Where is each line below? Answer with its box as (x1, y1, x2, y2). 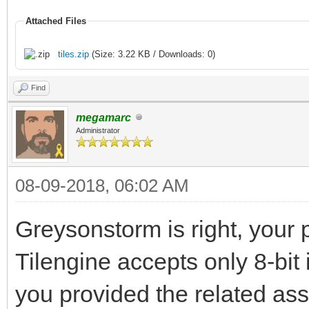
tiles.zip (58, 48, 89, 59)
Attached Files (26, 15, 86, 26)
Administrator (76, 126, 120, 134)
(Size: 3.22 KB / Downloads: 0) (89, 48, 215, 59)
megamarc (76, 111, 131, 123)
